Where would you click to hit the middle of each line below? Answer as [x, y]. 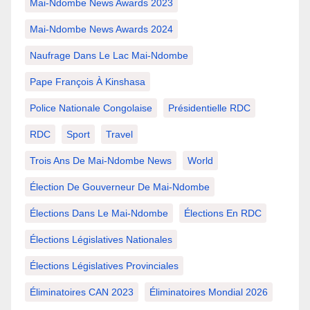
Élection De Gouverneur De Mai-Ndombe [120, 187]
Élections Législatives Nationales [101, 240]
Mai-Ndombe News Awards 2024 [101, 29]
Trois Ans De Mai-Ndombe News [101, 161]
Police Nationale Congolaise [91, 108]
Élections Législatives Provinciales [104, 266]
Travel [119, 135]
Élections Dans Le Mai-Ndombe [99, 213]
